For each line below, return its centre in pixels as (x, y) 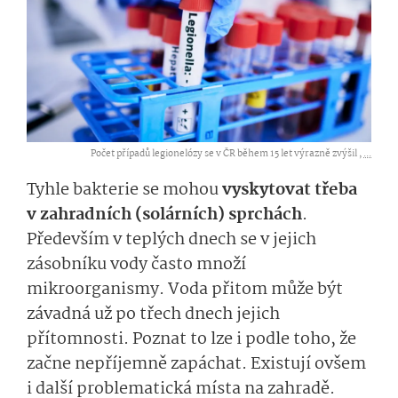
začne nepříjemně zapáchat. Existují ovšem (196, 365)
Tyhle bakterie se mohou (123, 191)
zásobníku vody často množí (136, 265)
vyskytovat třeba (288, 191)
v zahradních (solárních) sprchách (164, 215)
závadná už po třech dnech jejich (153, 315)
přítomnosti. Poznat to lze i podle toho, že (191, 340)
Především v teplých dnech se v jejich (171, 240)
